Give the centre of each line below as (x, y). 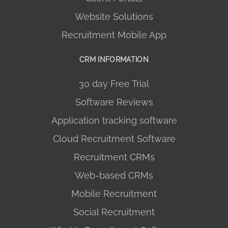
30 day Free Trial (114, 84)
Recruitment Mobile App (114, 35)
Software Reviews (114, 102)
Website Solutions (114, 17)
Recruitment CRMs (114, 157)
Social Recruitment (114, 212)
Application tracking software (114, 121)
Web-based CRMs (114, 176)
